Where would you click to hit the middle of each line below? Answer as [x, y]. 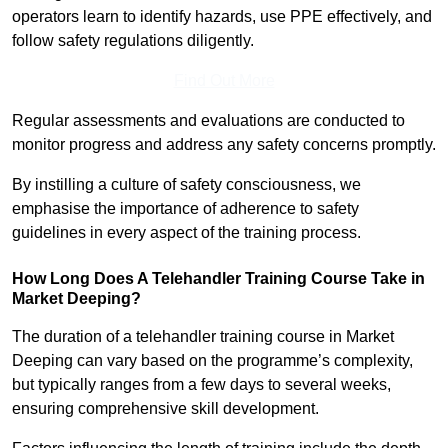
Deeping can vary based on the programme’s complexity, [212, 361]
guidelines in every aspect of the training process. [186, 233]
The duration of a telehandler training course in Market [203, 337]
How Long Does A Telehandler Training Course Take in [218, 279]
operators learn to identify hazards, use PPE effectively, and [222, 17]
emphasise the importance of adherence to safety [185, 209]
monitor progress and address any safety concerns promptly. [224, 145]
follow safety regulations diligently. [133, 41]
